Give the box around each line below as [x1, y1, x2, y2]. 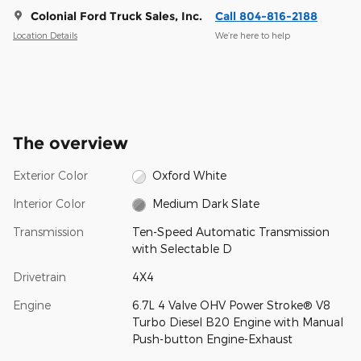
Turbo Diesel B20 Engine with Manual [131, 315, 343, 330]
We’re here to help [215, 29, 290, 40]
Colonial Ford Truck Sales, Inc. [31, 9, 202, 24]
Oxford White [152, 168, 227, 183]
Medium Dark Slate [152, 197, 260, 211]
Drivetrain [13, 270, 66, 284]
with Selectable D [131, 242, 232, 256]
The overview [13, 133, 128, 154]
